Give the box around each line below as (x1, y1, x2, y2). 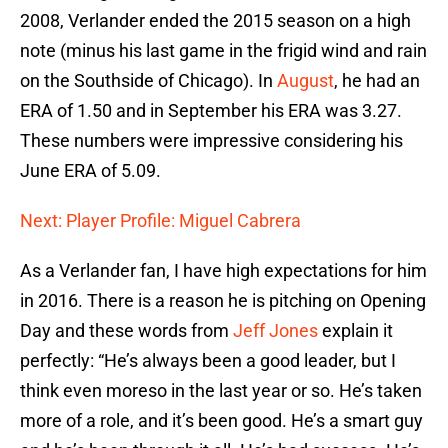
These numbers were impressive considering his (20, 130, 403, 152)
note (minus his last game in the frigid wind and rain (20, 40, 427, 62)
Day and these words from (20, 320, 233, 342)
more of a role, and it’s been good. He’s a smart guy (20, 410, 423, 432)
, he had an (334, 70, 420, 92)
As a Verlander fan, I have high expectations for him (20, 260, 427, 282)
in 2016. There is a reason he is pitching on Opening (20, 290, 426, 312)
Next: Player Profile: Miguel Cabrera (20, 210, 301, 232)
